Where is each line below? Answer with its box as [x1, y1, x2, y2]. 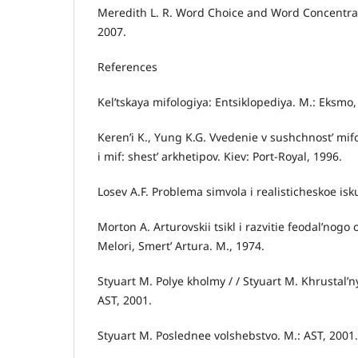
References [97, 58, 157, 74]
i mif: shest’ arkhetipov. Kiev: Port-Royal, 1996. [97, 148, 342, 164]
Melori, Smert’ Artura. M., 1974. [97, 237, 265, 253]
